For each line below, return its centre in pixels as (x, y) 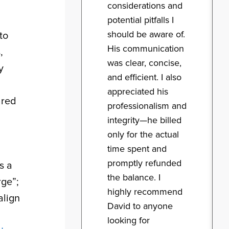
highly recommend (145, 192)
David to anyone (140, 206)
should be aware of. (146, 35)
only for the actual (143, 135)
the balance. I (134, 178)
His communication (146, 49)
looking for (129, 221)
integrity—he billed (144, 120)
